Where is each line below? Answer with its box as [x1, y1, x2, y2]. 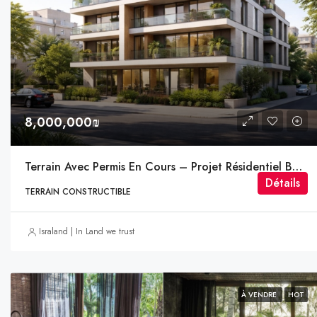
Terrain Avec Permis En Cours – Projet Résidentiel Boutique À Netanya [292, 158, 302, 175]
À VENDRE [241, 289, 279, 301]
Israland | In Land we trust [39, 225, 134, 238]
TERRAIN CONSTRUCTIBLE [25, 185, 131, 199]
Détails [265, 175, 301, 192]
